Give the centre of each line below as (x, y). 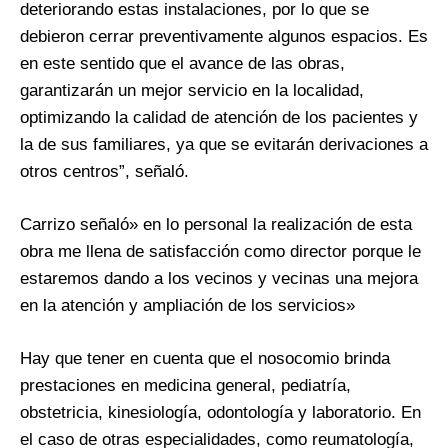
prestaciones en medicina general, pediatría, (185, 385)
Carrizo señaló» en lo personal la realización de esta (216, 224)
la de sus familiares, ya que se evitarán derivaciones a (224, 144)
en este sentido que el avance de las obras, (182, 63)
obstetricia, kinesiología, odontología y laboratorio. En (220, 412)
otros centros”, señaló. (104, 171)
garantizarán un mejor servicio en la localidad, (192, 90)
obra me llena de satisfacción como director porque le (220, 251)
